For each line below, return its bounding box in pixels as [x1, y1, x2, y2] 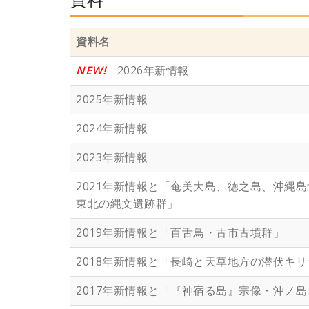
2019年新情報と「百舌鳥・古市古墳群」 [76, 225, 284, 241]
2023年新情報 [76, 150, 148, 166]
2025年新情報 [76, 92, 148, 108]
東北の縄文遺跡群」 [76, 196, 179, 212]
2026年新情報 [106, 63, 189, 79]
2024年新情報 [76, 121, 148, 137]
